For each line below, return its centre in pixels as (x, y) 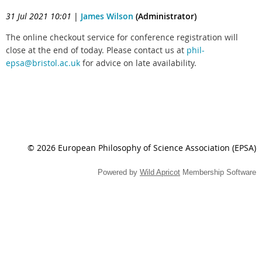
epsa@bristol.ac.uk (43, 63)
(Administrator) (165, 16)
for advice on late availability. (138, 63)
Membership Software (218, 172)
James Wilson (107, 16)
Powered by (119, 172)
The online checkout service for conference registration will (122, 37)
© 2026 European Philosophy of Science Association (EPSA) (142, 147)
